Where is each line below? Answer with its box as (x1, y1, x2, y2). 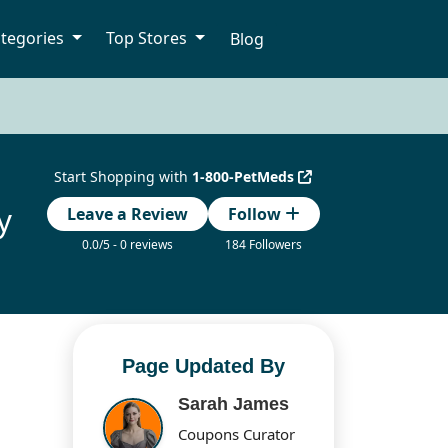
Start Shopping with (54, 167, 193, 187)
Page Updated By (122, 355, 285, 378)
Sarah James (178, 394, 290, 415)
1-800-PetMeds (192, 167, 299, 187)
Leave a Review (66, 203, 188, 226)
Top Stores (106, 27, 192, 50)
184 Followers (225, 236, 303, 254)
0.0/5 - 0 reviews (81, 236, 173, 254)
